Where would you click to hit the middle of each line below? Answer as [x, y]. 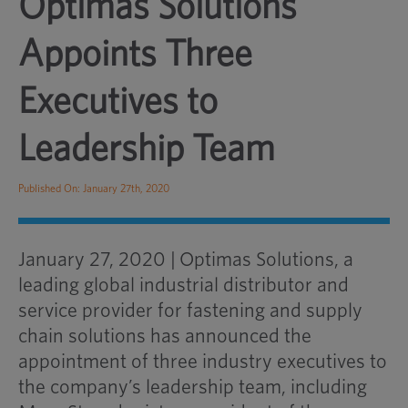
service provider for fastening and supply [190, 311]
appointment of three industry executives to [202, 362]
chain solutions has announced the [164, 336]
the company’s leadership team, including [192, 387]
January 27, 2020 [94, 260]
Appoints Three [135, 55]
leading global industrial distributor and [183, 285]
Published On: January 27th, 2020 [93, 189]
